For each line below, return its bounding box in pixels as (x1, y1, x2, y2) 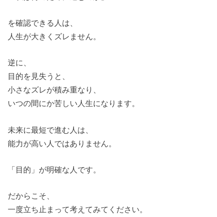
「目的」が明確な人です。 (8, 165, 101, 174)
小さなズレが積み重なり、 (8, 85, 101, 94)
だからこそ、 (8, 191, 55, 201)
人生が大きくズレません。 (8, 31, 101, 41)
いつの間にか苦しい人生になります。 (8, 99, 140, 108)
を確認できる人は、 (8, 18, 78, 27)
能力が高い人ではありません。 (8, 139, 117, 148)
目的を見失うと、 (8, 72, 70, 81)
